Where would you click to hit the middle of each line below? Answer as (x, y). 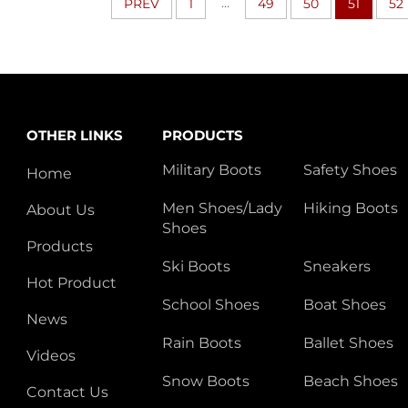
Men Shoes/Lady (222, 209)
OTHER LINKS (75, 136)
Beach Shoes (350, 382)
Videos (51, 356)
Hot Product (72, 283)
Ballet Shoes (348, 343)
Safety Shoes (350, 170)
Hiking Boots (350, 209)
